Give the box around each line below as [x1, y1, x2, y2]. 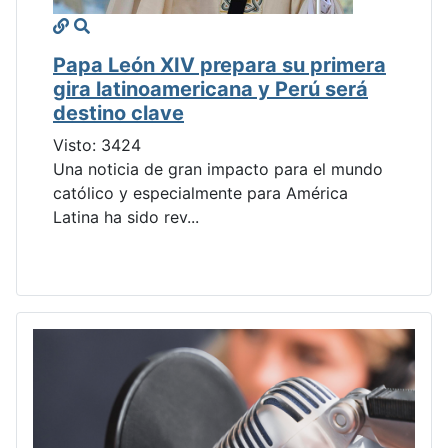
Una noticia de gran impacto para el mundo [53, 159, 383, 180]
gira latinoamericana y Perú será [53, 77, 368, 102]
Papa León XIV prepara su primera [53, 53, 386, 78]
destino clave [53, 101, 184, 126]
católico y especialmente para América [53, 183, 348, 204]
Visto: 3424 [53, 135, 141, 156]
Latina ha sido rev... [53, 207, 199, 228]
